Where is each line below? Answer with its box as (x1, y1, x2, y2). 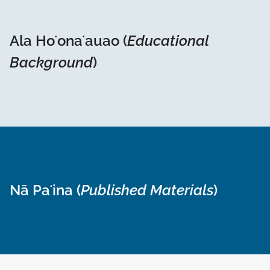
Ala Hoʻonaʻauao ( (10, 32, 127, 50)
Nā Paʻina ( (10, 181, 81, 199)
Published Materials (81, 181, 213, 199)
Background (10, 54, 93, 72)
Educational (127, 32, 209, 50)
